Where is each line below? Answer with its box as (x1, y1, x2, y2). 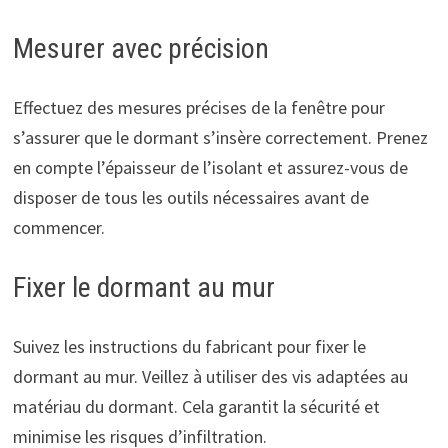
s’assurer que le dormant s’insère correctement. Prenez (12, 125, 428, 149)
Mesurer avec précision (12, 31, 269, 65)
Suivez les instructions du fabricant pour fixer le (12, 334, 366, 358)
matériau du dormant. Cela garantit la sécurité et (12, 394, 380, 418)
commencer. (12, 215, 105, 239)
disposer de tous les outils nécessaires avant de (12, 185, 369, 209)
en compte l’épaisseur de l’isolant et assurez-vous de (12, 155, 408, 179)
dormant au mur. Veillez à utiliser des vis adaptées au (12, 364, 408, 388)
